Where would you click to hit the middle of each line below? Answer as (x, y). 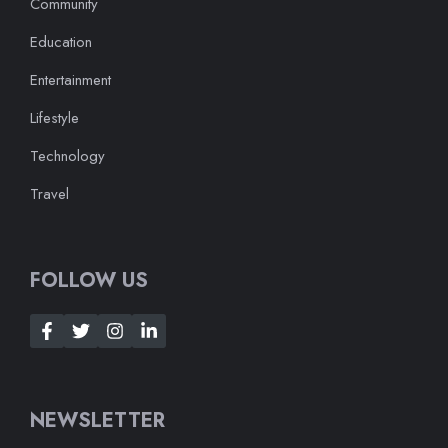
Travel (49, 194)
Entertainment (70, 80)
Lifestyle (54, 118)
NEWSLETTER (97, 421)
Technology (67, 156)
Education (61, 42)
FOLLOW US (89, 281)
